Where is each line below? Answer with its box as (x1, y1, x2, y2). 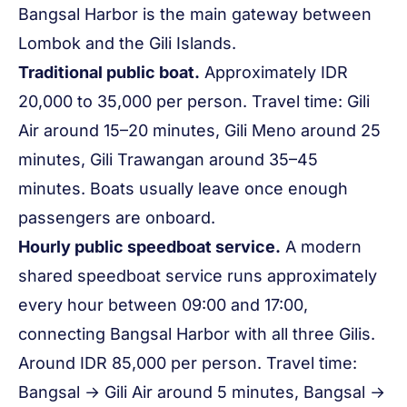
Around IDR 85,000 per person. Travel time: (18, 353, 357, 372)
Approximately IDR (200, 63, 348, 82)
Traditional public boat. (18, 63, 200, 82)
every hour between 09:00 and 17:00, (18, 295, 308, 314)
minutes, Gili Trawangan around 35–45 (18, 150, 318, 169)
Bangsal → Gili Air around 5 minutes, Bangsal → (18, 382, 385, 402)
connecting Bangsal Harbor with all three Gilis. (18, 324, 375, 343)
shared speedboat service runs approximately (18, 266, 377, 285)
